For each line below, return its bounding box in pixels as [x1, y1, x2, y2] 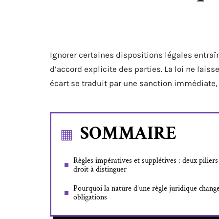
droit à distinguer [73, 164, 127, 175]
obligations [73, 192, 107, 202]
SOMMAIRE [80, 121, 176, 145]
